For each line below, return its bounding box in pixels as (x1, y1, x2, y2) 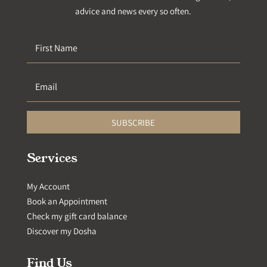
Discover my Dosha (26, 225, 97, 237)
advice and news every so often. (75, 5, 192, 17)
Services (26, 150, 77, 165)
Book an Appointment (26, 195, 107, 207)
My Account (26, 181, 70, 193)
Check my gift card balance (26, 210, 127, 222)
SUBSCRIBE (111, 116, 156, 128)
